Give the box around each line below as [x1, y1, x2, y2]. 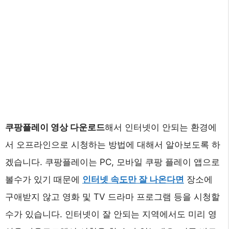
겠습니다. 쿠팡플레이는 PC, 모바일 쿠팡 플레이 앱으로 [5, 156, 220, 167]
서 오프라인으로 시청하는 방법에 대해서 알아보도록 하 [5, 139, 220, 150]
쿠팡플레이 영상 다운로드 [5, 122, 105, 132]
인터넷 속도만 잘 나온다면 [82, 174, 184, 185]
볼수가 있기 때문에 [5, 174, 82, 185]
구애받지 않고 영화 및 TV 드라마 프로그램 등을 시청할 [5, 191, 220, 202]
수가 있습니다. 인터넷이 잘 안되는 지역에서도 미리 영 [5, 209, 217, 219]
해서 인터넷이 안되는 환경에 [105, 122, 217, 132]
